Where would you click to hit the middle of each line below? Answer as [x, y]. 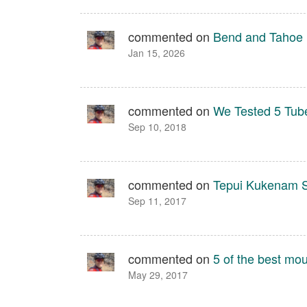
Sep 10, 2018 [157, 127]
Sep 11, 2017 [157, 201]
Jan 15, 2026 [157, 53]
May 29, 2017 [158, 275]
